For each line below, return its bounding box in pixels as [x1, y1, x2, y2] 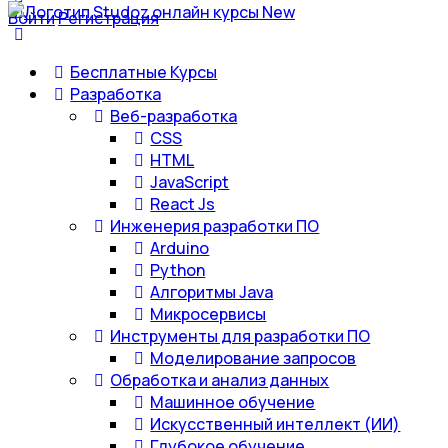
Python [150, 259, 206, 281]
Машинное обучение [150, 391, 316, 413]
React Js [150, 193, 216, 215]
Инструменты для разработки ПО [110, 325, 371, 347]
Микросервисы [150, 303, 267, 325]
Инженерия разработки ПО [110, 215, 320, 237]
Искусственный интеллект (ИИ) [150, 413, 401, 435]
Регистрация [58, 7, 159, 29]
